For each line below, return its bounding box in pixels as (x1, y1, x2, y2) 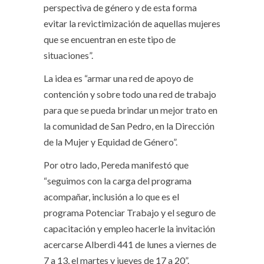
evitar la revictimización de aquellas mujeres (44, 17, 220, 29)
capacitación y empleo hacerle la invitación (44, 222, 215, 234)
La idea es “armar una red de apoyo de (44, 72, 193, 84)
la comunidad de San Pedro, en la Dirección (44, 120, 214, 131)
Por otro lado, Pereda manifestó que (44, 159, 189, 170)
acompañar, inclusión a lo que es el (44, 190, 179, 202)
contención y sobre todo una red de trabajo (44, 88, 216, 100)
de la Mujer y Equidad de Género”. (44, 136, 177, 147)
